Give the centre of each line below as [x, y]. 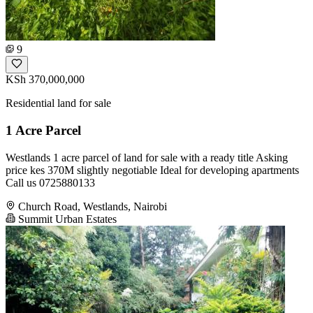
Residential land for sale [58, 103]
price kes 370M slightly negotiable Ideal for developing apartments [152, 170]
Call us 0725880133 [50, 182]
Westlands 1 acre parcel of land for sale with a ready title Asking [147, 157]
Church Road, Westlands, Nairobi [93, 206]
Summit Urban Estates [66, 219]
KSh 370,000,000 [45, 80]
